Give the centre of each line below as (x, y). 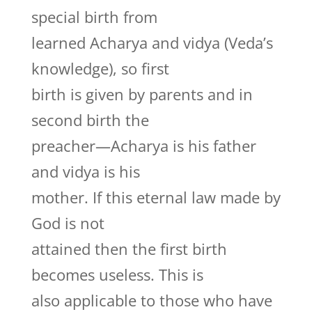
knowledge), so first (100, 68)
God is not (68, 223)
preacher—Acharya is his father (143, 146)
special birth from (94, 17)
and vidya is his (85, 171)
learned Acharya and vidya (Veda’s (152, 42)
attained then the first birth (129, 249)
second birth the (90, 120)
